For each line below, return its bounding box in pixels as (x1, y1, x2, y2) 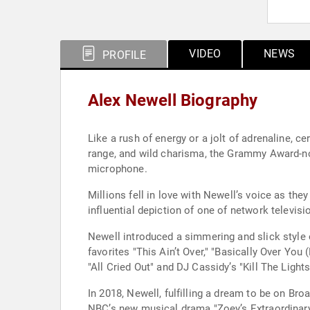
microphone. (88, 163, 147, 175)
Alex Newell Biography (88, 91, 258, 110)
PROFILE (100, 48, 147, 62)
